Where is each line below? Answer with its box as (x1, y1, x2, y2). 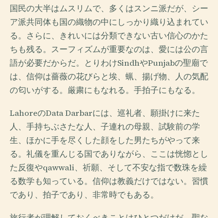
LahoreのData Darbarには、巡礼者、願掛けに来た (10, 108, 200, 119)
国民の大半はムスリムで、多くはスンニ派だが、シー (10, 3, 208, 15)
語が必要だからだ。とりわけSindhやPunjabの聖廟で (10, 57, 208, 69)
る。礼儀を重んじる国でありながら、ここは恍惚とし (10, 148, 208, 160)
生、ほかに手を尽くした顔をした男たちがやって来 (10, 135, 200, 146)
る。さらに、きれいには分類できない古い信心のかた (10, 30, 208, 42)
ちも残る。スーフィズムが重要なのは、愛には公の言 (10, 44, 208, 55)
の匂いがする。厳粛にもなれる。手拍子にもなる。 (10, 85, 200, 96)
